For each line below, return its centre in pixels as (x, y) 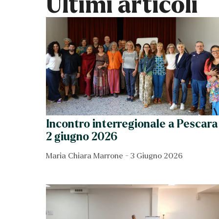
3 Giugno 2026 (156, 155)
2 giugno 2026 (82, 137)
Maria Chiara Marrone (86, 155)
